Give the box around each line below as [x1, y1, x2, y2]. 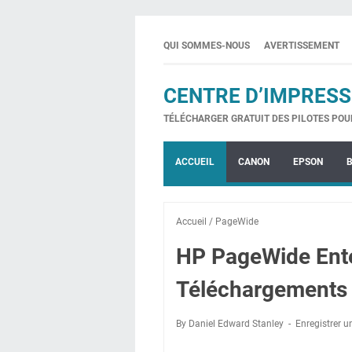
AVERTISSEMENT [264, 40, 339, 51]
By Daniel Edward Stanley [176, 318, 286, 329]
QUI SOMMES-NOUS [163, 40, 250, 51]
